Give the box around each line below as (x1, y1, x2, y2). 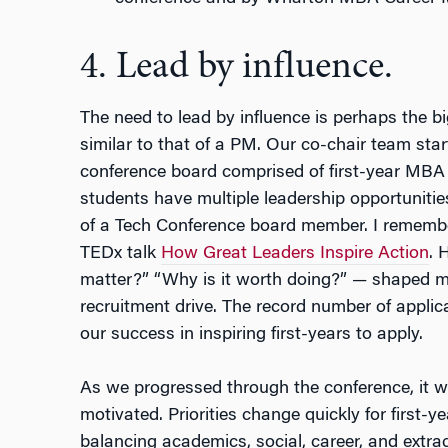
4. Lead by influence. (79, 48, 393, 87)
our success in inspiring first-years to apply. (79, 325, 423, 344)
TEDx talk (79, 244, 161, 263)
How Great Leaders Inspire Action (160, 244, 429, 263)
